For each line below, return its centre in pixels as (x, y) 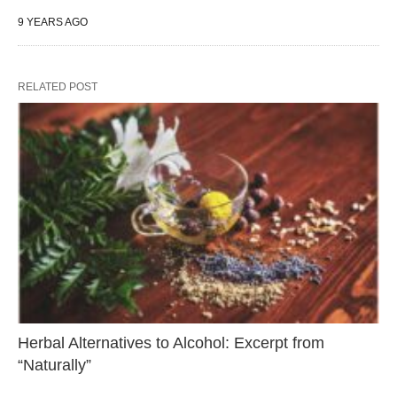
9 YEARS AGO (53, 22)
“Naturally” (54, 365)
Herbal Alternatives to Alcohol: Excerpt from (171, 343)
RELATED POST (58, 87)
